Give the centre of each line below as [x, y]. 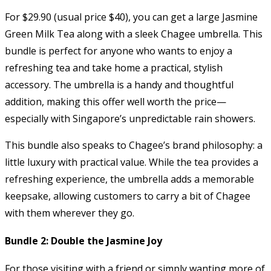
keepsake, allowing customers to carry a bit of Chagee [128, 196]
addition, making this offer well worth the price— [116, 101]
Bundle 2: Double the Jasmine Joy [83, 241]
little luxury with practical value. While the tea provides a [132, 162]
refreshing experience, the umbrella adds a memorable [129, 179]
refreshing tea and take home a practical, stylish [114, 67]
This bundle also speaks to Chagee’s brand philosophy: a [134, 145]
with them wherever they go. [70, 213]
